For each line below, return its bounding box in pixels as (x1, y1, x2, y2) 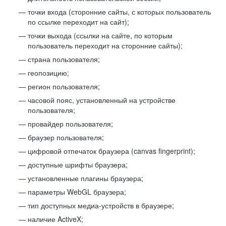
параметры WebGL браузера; (28, 187, 126, 197)
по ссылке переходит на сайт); (28, 17, 129, 27)
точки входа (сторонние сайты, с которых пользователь (28, 7, 211, 17)
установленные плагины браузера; (28, 173, 143, 183)
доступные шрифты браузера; (28, 159, 128, 169)
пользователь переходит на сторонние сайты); (28, 40, 183, 50)
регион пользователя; (28, 81, 100, 91)
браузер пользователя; (28, 132, 104, 142)
